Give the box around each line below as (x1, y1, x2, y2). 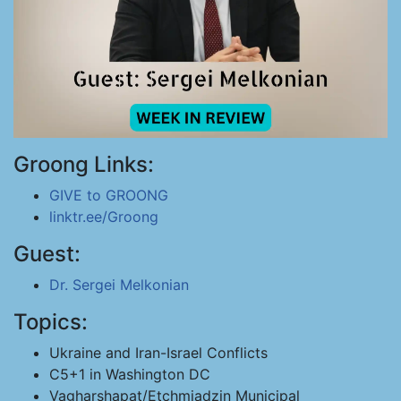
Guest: (13, 241, 81, 267)
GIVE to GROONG (49, 186, 168, 204)
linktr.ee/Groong (49, 208, 158, 226)
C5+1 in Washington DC (49, 365, 210, 383)
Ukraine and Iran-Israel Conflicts (49, 344, 268, 362)
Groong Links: (13, 151, 154, 177)
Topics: (13, 309, 88, 335)
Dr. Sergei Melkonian (49, 276, 189, 294)
